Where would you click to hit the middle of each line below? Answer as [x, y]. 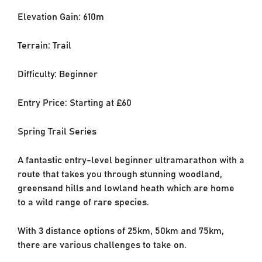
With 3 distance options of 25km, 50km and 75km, [120, 230]
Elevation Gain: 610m [61, 16]
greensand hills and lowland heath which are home [126, 187]
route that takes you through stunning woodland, [120, 173]
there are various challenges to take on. [102, 244]
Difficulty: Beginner [57, 73]
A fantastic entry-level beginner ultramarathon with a [131, 159]
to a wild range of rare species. [83, 201]
